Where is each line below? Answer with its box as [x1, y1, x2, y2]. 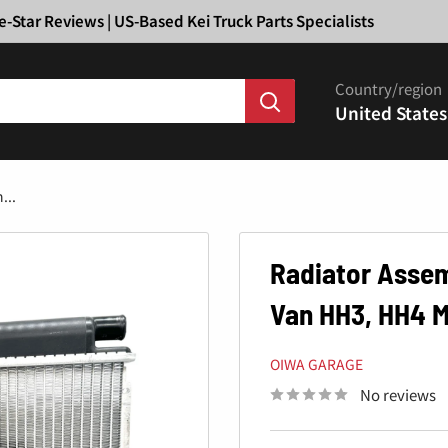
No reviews [360, 383, 436, 405]
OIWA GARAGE [270, 353, 363, 374]
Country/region [335, 77, 442, 99]
